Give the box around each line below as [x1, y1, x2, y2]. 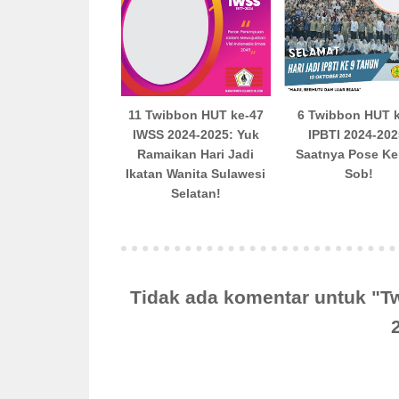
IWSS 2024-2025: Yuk [132, 126, 259, 142]
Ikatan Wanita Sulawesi [126, 166, 266, 181]
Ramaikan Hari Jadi [137, 146, 255, 161]
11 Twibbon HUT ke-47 [127, 107, 264, 122]
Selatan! [170, 185, 221, 200]
